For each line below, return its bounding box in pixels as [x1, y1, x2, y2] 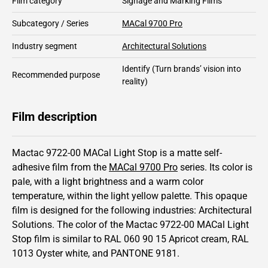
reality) [122, 76, 148, 86]
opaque [215, 190, 247, 202]
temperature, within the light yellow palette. [12, 190, 194, 202]
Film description [12, 109, 97, 124]
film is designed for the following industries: [12, 204, 199, 216]
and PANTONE [90, 247, 156, 259]
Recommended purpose [12, 69, 100, 80]
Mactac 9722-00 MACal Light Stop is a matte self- [12, 147, 222, 159]
